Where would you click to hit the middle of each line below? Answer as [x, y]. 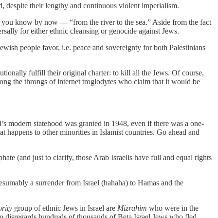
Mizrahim [132, 208]
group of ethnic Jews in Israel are [65, 208]
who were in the [173, 208]
